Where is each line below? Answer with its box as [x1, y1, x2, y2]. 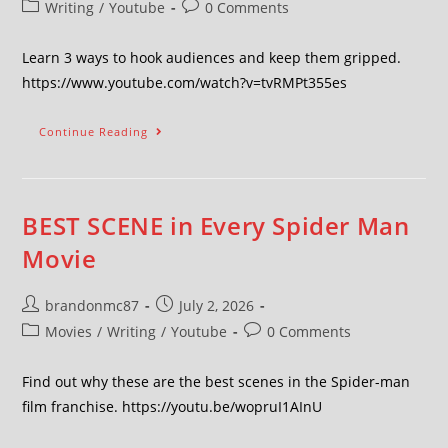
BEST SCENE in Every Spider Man [22, 209, 410, 242]
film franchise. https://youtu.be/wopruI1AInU [22, 397, 323, 416]
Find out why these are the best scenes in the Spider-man [22, 372, 411, 391]
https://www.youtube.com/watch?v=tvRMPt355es [22, 73, 348, 92]
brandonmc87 [45, 296, 140, 315]
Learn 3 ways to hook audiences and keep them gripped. [22, 48, 402, 67]
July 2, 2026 [179, 296, 255, 315]
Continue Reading [39, 124, 149, 139]
